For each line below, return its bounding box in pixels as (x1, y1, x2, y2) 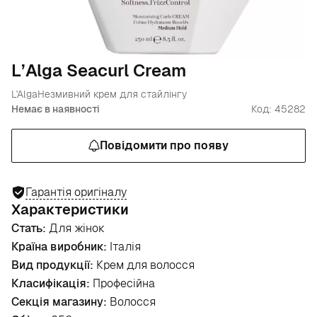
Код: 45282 (251, 103, 306, 115)
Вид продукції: (11, 258, 93, 272)
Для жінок (46, 221, 105, 236)
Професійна (90, 276, 155, 291)
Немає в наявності (11, 103, 100, 115)
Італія (107, 239, 141, 254)
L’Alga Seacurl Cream (11, 59, 186, 81)
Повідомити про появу (100, 138, 229, 153)
